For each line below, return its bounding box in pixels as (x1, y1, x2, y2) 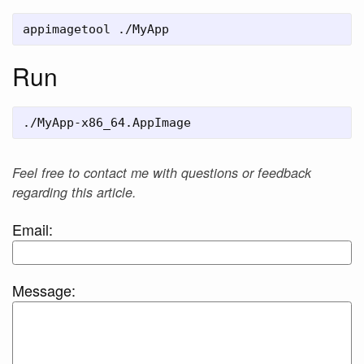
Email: (12, 218, 53, 240)
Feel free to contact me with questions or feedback (12, 162, 311, 182)
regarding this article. (12, 182, 136, 201)
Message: (12, 279, 76, 301)
